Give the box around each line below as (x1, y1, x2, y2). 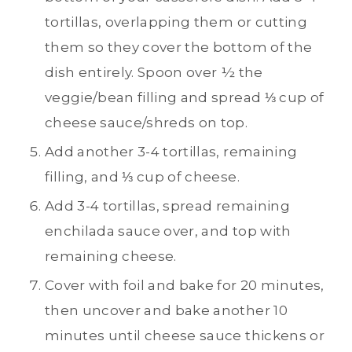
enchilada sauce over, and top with (45, 223, 291, 240)
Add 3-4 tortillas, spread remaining (45, 198, 290, 214)
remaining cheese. (45, 248, 177, 265)
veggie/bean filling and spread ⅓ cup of (45, 90, 324, 106)
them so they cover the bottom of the (45, 39, 313, 56)
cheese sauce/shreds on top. (45, 115, 248, 131)
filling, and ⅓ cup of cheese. (45, 169, 240, 185)
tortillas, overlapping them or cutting (45, 14, 307, 31)
